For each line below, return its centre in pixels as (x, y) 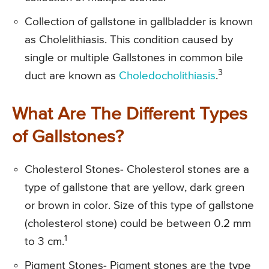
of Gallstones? (68, 137)
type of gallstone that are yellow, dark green (134, 187)
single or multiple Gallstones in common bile (134, 58)
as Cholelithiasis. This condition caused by (129, 40)
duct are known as (72, 76)
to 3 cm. (44, 241)
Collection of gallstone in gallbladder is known (139, 22)
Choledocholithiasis (167, 76)
